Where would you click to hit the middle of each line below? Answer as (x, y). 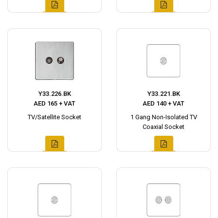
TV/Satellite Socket (54, 117)
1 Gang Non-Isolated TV (163, 117)
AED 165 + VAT (54, 103)
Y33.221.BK (163, 94)
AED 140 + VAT (163, 103)
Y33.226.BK (54, 94)
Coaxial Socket (163, 127)
